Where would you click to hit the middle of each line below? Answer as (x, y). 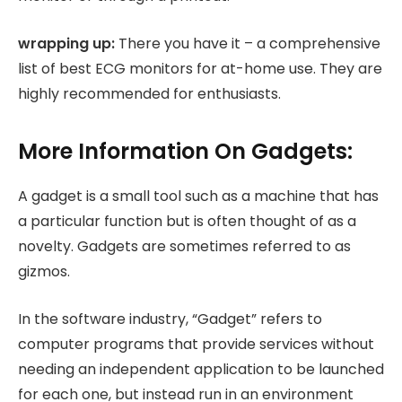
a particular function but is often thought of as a (187, 222)
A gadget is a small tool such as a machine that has (198, 197)
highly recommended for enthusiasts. (149, 94)
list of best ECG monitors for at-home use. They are (200, 69)
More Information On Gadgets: (185, 152)
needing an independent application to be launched (201, 370)
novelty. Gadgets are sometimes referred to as (184, 247)
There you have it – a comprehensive (249, 44)
